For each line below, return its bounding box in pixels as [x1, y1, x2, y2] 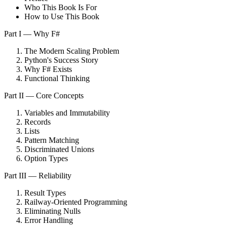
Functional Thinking [24, 74, 90, 83]
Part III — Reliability [4, 171, 71, 180]
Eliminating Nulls [24, 207, 81, 216]
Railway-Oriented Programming [24, 198, 127, 207]
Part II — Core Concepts [4, 91, 84, 100]
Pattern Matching [24, 136, 79, 145]
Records [24, 118, 51, 127]
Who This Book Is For [24, 3, 97, 12]
